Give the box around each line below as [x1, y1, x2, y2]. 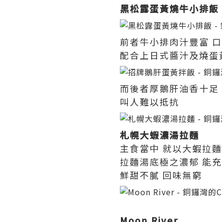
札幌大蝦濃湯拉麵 [120, 128, 199, 141]
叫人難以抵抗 [120, 95, 179, 108]
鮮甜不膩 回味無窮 [120, 168, 202, 181]
